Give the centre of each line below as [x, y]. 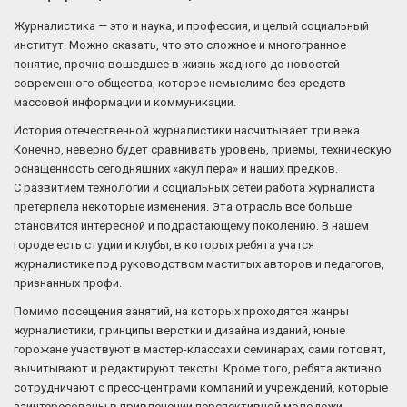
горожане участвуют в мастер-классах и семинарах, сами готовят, [200, 349]
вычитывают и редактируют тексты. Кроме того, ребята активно [198, 368]
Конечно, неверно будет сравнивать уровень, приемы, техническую [203, 149]
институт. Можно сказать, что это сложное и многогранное [180, 45]
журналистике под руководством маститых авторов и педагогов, [199, 264]
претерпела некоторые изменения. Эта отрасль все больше [183, 207]
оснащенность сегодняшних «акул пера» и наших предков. [176, 169]
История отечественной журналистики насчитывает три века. [188, 130]
